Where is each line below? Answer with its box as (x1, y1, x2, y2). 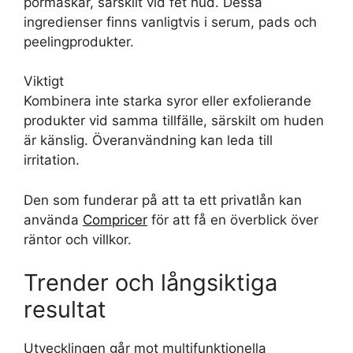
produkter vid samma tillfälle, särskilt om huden (24, 113, 324, 128)
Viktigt (24, 73, 64, 89)
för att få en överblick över (147, 211, 318, 228)
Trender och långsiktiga (24, 269, 277, 296)
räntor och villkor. (24, 231, 132, 247)
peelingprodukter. (24, 33, 134, 50)
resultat (24, 295, 106, 323)
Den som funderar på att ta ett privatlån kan (24, 191, 302, 208)
